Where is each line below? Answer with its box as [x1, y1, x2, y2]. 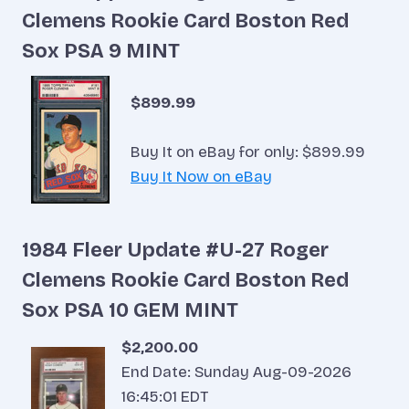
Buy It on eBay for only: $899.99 [131, 142, 365, 162]
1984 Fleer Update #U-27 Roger [22, 238, 329, 263]
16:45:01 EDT [121, 387, 208, 407]
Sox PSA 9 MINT [22, 38, 180, 63]
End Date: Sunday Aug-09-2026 [121, 362, 351, 383]
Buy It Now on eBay [131, 166, 272, 186]
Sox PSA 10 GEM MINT [22, 299, 238, 323]
